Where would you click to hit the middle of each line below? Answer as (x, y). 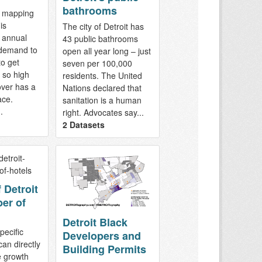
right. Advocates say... (103, 112)
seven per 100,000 (97, 63)
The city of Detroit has (103, 26)
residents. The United (102, 75)
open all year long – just (106, 51)
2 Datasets (83, 124)
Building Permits (104, 249)
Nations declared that (102, 87)
